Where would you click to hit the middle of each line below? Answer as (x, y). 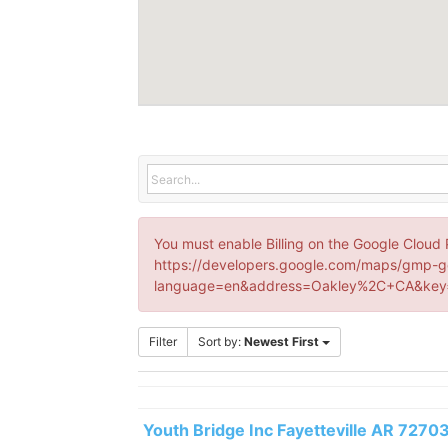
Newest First (281, 342)
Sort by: (221, 342)
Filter (163, 342)
